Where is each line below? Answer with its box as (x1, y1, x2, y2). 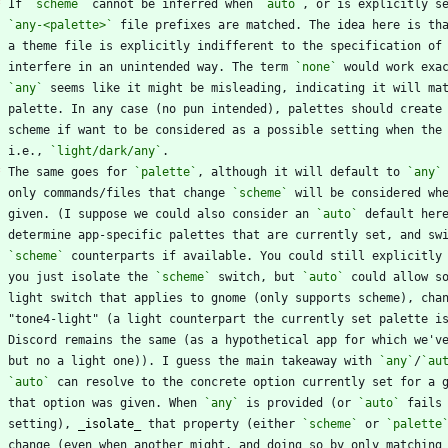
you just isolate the (8, 270, 155, 285)
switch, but (211, 270, 302, 285)
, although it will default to (197, 165, 407, 180)
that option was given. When (8, 396, 204, 411)
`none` (295, 60, 337, 75)
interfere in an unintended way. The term (8, 60, 295, 75)
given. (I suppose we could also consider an (8, 207, 316, 222)
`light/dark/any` (50, 144, 162, 159)
